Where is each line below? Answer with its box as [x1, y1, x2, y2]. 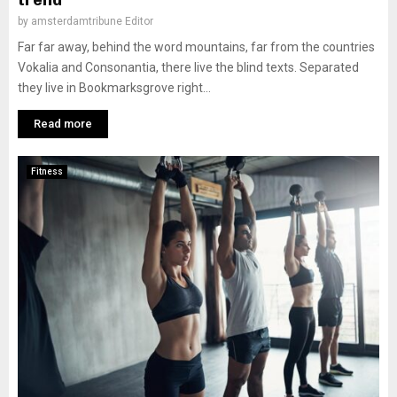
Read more [34, 117, 92, 130]
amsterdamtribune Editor [31, 15, 153, 27]
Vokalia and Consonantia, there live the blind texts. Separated [18, 60, 359, 74]
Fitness [31, 167, 63, 176]
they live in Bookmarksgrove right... [18, 81, 211, 95]
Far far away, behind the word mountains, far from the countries [18, 40, 375, 54]
